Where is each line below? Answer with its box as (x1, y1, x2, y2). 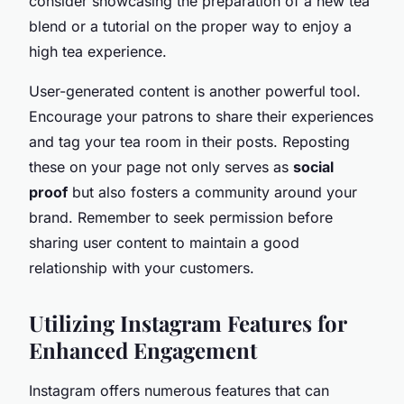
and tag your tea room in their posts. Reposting (29, 132, 350, 151)
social (293, 157, 334, 176)
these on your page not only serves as (29, 157, 293, 176)
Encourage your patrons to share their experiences (29, 106, 373, 125)
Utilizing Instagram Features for (29, 308, 346, 337)
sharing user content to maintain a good (29, 233, 299, 252)
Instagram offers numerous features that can (29, 381, 329, 399)
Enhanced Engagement (29, 335, 257, 364)
